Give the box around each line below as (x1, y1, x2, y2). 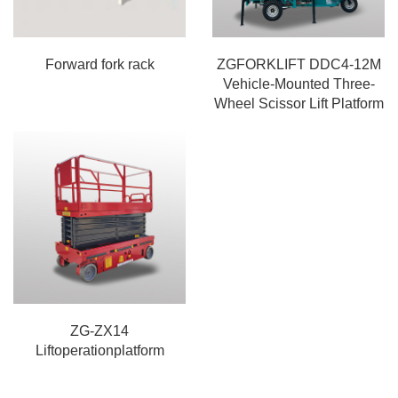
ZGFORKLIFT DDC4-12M (216, 57, 381, 73)
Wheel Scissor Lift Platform (213, 96, 384, 112)
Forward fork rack (44, 57, 155, 73)
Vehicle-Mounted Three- (222, 76, 375, 92)
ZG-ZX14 (70, 323, 129, 339)
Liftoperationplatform (35, 343, 164, 359)
